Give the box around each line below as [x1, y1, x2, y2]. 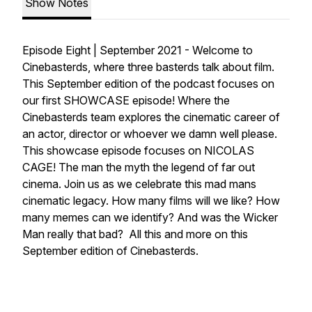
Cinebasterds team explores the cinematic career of [22, 110, 280, 124]
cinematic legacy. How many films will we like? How [22, 194, 280, 208]
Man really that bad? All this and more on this [22, 227, 248, 241]
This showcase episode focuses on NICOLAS [22, 143, 254, 157]
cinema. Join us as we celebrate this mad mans [22, 177, 256, 191]
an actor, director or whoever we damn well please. [22, 127, 277, 141]
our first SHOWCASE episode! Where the [22, 93, 230, 107]
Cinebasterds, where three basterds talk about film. [22, 60, 274, 74]
